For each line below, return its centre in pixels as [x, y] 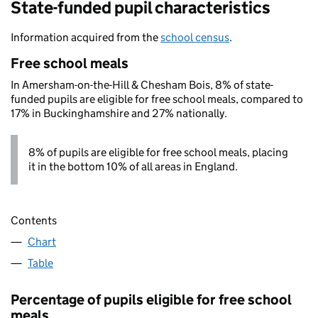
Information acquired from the [86, 37]
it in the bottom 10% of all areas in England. [133, 166]
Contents [34, 221]
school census [195, 37]
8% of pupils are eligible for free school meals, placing [158, 152]
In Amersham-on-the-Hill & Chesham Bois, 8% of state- [142, 85]
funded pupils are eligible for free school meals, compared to [157, 99]
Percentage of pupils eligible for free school [151, 300]
